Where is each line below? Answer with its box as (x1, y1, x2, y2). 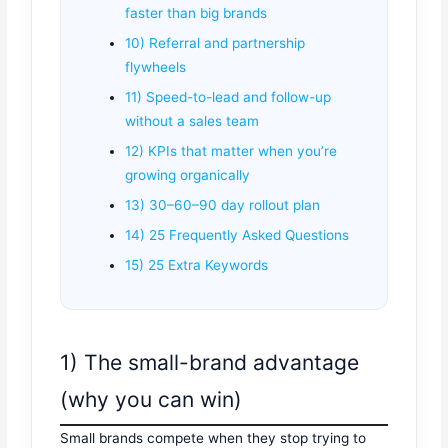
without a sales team (125, 113, 260, 130)
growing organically (125, 167, 251, 184)
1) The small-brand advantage (60, 349, 360, 375)
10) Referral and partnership (125, 35, 306, 52)
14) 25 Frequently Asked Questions (125, 227, 350, 244)
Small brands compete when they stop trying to (60, 429, 367, 446)
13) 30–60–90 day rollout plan (125, 197, 321, 214)
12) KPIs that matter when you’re (125, 143, 338, 160)
